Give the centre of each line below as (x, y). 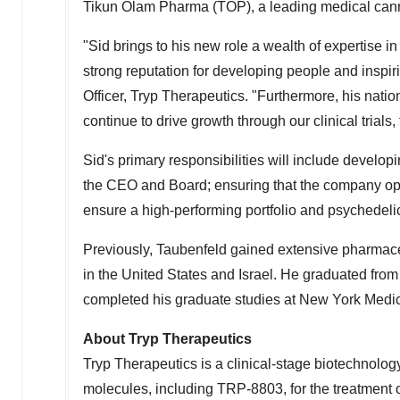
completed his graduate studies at (191, 300)
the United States (153, 275)
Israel (256, 275)
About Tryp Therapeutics (167, 339)
